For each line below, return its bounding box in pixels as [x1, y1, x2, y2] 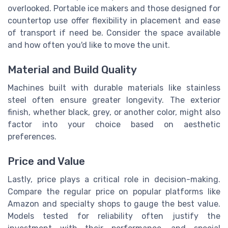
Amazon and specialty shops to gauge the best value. [8, 199, 220, 209]
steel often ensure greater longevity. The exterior [8, 95, 220, 105]
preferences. [8, 132, 56, 142]
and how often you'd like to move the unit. [8, 40, 170, 50]
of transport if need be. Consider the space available [8, 27, 220, 38]
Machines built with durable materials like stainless [8, 83, 220, 93]
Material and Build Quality [8, 64, 137, 76]
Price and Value [8, 155, 85, 168]
